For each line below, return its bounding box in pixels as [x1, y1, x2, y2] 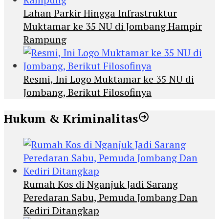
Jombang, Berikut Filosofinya [23, 85, 152, 99]
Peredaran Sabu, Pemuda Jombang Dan [23, 190, 197, 204]
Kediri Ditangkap [23, 203, 99, 217]
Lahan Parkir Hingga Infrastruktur [23, 6, 177, 20]
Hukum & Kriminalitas [4, 110, 138, 126]
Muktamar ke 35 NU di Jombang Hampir [23, 19, 202, 33]
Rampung [23, 32, 66, 46]
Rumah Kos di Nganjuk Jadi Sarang [23, 177, 178, 191]
